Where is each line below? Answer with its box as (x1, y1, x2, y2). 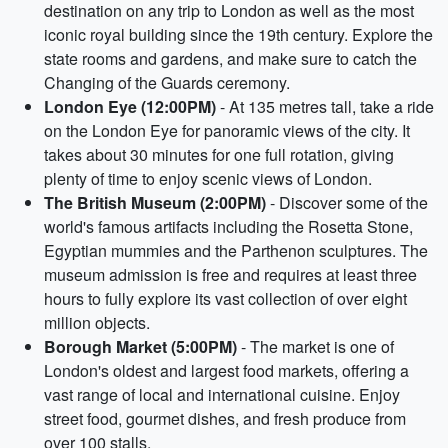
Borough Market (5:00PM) (44, 335, 237, 358)
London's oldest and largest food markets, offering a (44, 359, 409, 382)
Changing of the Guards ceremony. (44, 71, 290, 94)
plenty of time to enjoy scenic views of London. (44, 167, 372, 190)
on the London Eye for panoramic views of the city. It (44, 119, 410, 142)
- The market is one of (237, 335, 394, 358)
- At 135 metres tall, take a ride (216, 95, 434, 118)
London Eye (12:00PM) (44, 95, 216, 118)
